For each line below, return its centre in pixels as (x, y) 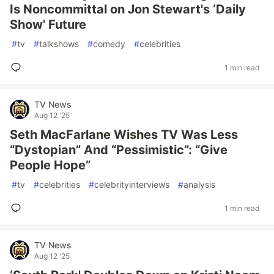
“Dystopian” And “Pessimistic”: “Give (119, 150)
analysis (199, 184)
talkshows (59, 44)
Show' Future (48, 24)
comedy (109, 44)
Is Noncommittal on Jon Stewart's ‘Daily (128, 9)
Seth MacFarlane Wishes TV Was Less (124, 135)
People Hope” (50, 165)
